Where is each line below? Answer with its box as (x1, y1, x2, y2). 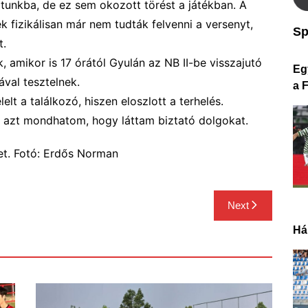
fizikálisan (11, 17, 66, 32)
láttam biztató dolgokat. (118, 113, 248, 128)
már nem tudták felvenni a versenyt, (66, 17, 253, 32)
